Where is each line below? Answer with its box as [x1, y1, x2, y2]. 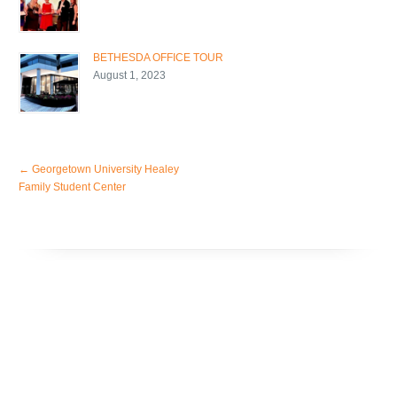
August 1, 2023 [93, 68, 167, 82]
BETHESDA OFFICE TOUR [93, 51, 224, 64]
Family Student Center [19, 180, 127, 193]
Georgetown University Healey [29, 162, 180, 175]
